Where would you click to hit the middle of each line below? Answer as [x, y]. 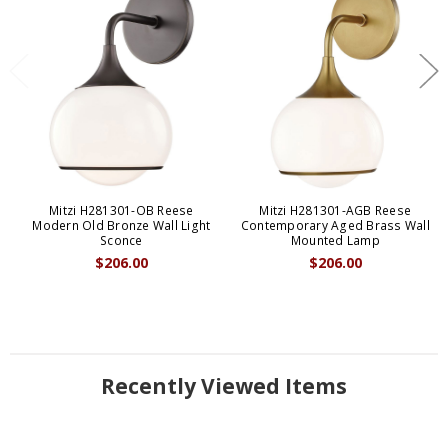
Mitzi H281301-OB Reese [121, 211]
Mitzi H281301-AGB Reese [335, 211]
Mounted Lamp [335, 241]
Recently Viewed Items [224, 386]
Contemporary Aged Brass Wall [335, 226]
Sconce [121, 241]
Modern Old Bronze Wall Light [121, 226]
